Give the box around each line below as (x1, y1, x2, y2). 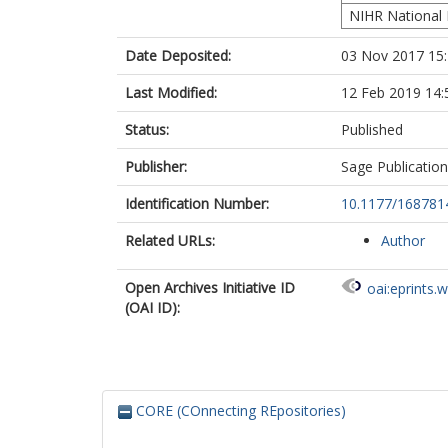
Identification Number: (125, 194, 269, 213)
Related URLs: (125, 231, 215, 250)
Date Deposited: (125, 46, 231, 65)
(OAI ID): (125, 298, 180, 317)
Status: (125, 120, 169, 139)
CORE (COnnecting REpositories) (132, 401, 346, 420)
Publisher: (125, 157, 187, 176)
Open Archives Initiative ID (125, 278, 295, 297)
